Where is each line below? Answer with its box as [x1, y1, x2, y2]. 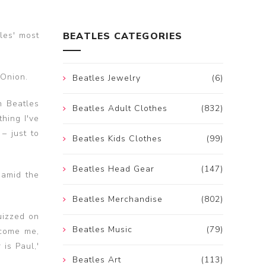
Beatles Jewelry [72, 72, 141, 84]
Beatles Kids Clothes [72, 133, 162, 145]
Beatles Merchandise [72, 194, 163, 205]
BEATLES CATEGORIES [63, 30, 183, 43]
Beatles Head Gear [72, 163, 154, 175]
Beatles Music [72, 224, 132, 236]
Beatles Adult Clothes [72, 103, 167, 115]
